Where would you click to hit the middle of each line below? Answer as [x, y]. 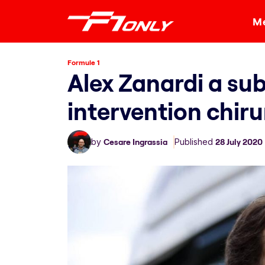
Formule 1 [84, 62]
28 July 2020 [239, 142]
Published [195, 142]
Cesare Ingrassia [135, 142]
